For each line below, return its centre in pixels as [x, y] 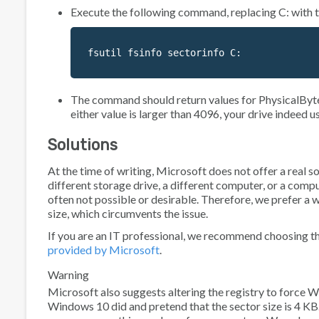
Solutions [83, 145]
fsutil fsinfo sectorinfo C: [164, 53]
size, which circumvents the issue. [128, 214]
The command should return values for [164, 100]
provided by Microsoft [104, 250]
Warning [68, 274]
